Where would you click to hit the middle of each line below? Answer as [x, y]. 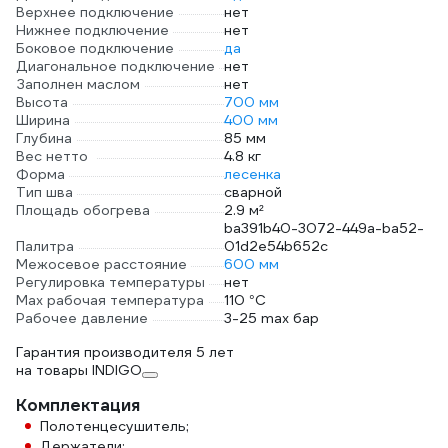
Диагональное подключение [115, 66]
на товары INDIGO [79, 370]
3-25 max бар [271, 318]
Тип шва [44, 192]
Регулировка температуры [110, 282]
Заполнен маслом [78, 84]
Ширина [43, 120]
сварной [253, 192]
